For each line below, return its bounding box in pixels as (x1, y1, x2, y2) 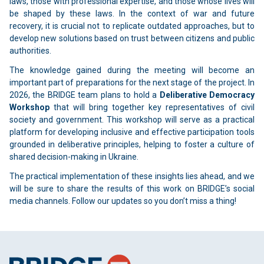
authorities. (9, 46, 51, 56)
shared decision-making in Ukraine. (9, 152, 138, 162)
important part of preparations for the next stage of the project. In (9, 78, 255, 88)
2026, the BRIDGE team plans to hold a (9, 90, 160, 100)
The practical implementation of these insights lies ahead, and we (9, 171, 255, 181)
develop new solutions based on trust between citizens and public (9, 34, 255, 44)
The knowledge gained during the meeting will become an (9, 65, 255, 75)
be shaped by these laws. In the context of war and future (9, 9, 255, 19)
